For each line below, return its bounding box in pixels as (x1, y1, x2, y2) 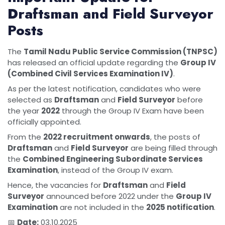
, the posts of (150, 132, 200, 142)
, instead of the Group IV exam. (58, 165, 173, 175)
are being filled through (129, 143, 217, 153)
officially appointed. (8, 117, 81, 127)
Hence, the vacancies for (8, 180, 103, 190)
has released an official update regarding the (8, 57, 180, 68)
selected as (8, 94, 54, 105)
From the (8, 132, 43, 142)
